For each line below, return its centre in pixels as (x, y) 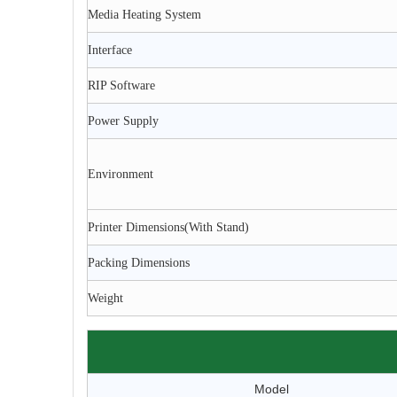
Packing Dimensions (139, 263)
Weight (105, 298)
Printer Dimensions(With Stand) (168, 227)
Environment (121, 174)
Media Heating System (144, 15)
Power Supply (123, 121)
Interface (110, 50)
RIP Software (121, 86)
